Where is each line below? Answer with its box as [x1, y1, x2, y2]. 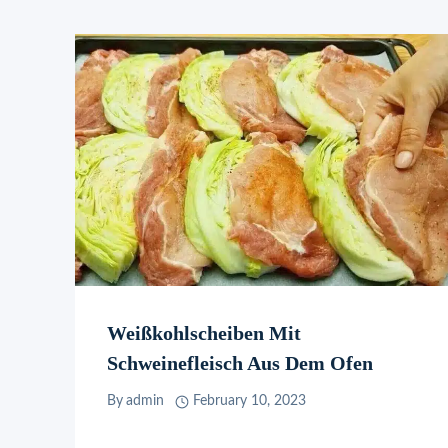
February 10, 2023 [192, 394, 306, 409]
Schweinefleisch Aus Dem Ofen [107, 351, 373, 374]
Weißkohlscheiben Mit [107, 321, 301, 344]
